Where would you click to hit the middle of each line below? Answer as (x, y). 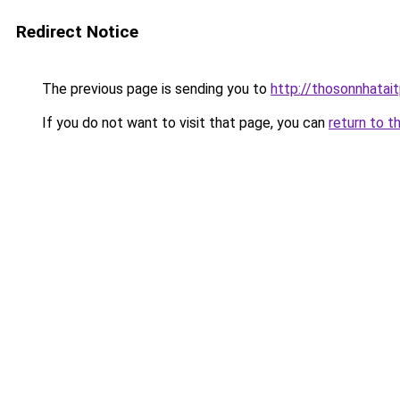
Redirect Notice (77, 32)
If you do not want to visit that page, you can (183, 123)
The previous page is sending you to (154, 89)
